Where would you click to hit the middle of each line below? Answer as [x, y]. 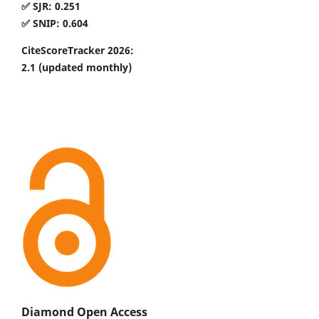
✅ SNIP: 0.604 [55, 23]
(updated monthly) [85, 67]
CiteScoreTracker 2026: [78, 50]
